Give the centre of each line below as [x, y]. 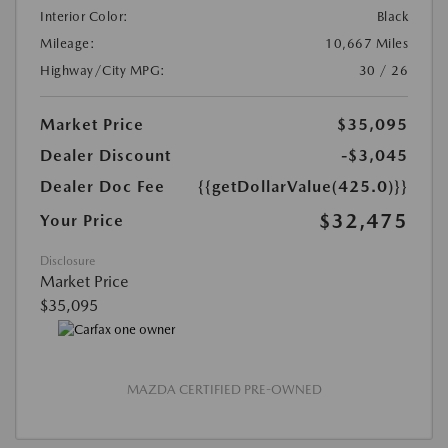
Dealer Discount [105, 156]
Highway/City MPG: [103, 71]
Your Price [82, 221]
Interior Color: [84, 17]
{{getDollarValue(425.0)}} [303, 187]
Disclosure [67, 261]
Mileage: [67, 44]
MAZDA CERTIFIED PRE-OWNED [224, 389]
